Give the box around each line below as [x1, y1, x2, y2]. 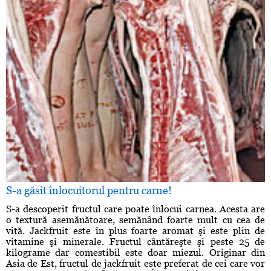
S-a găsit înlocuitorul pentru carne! [6, 184, 172, 197]
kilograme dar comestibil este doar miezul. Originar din [6, 247, 265, 259]
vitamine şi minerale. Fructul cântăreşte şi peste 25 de [6, 236, 265, 248]
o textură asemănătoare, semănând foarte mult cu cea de [6, 214, 265, 226]
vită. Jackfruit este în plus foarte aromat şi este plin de [6, 225, 265, 237]
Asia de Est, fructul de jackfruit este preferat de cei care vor [6, 258, 265, 270]
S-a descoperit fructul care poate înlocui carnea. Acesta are [6, 203, 265, 215]
